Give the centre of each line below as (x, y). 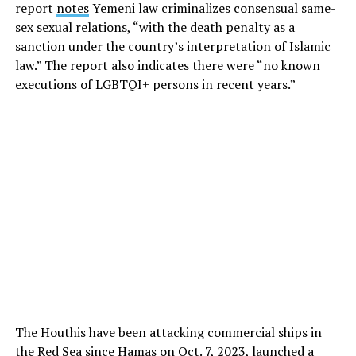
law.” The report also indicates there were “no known (167, 65)
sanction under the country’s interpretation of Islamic (172, 46)
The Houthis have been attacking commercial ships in (168, 332)
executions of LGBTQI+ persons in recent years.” (155, 84)
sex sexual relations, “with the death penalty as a (155, 27)
